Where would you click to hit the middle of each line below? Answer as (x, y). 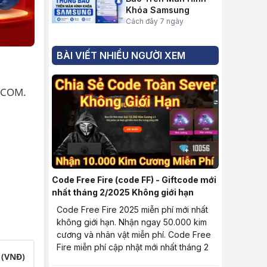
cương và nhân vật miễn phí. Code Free (134, 234)
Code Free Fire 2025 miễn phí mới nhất (132, 209)
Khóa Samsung (158, 10)
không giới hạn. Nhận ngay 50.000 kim (132, 222)
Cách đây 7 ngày (155, 21)
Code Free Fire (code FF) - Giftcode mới (134, 179)
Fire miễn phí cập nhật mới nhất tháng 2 (133, 247)
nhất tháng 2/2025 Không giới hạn (123, 192)
